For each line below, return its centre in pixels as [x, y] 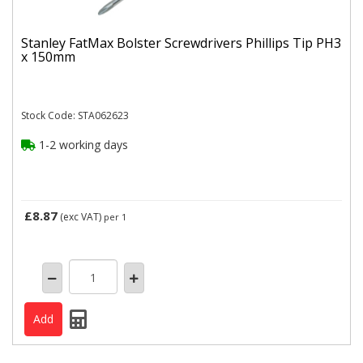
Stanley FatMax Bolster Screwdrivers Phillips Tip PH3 [181, 43]
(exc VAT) [81, 217]
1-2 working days [82, 145]
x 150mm [48, 56]
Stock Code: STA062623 [75, 115]
